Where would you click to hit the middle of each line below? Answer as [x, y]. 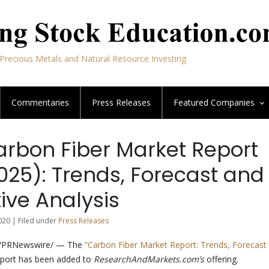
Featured [192, 102]
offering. [221, 259]
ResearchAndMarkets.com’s [149, 259]
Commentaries [40, 102]
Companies [233, 102]
